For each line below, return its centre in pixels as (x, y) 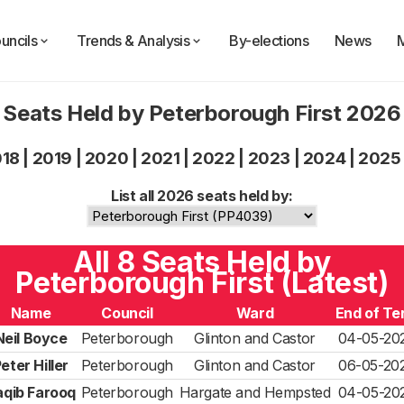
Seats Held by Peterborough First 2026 (202, 113)
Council (127, 313)
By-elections (269, 41)
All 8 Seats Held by (202, 262)
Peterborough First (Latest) (202, 283)
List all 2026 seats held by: (202, 196)
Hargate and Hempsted (255, 392)
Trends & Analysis (133, 41)
